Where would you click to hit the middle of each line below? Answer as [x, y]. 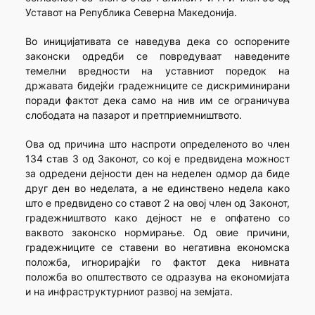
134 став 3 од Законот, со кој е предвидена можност [157, 159]
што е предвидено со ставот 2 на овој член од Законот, [157, 203]
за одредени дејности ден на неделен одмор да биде [157, 174]
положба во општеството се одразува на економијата [157, 277]
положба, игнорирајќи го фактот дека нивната [157, 262]
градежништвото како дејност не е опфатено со [157, 218]
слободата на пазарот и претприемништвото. [133, 115]
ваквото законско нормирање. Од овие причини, [157, 233]
